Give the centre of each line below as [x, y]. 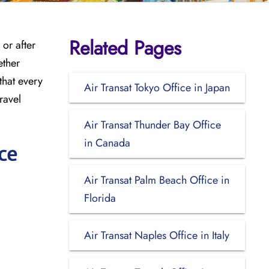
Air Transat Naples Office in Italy [156, 235]
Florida [100, 198]
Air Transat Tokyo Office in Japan [157, 87]
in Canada [107, 143]
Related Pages [125, 48]
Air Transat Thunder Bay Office [152, 125]
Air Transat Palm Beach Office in [156, 180]
